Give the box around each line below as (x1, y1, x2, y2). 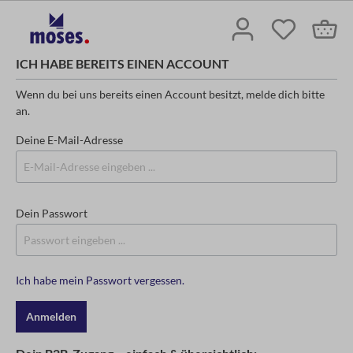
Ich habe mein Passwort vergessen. (16, 273, 184, 288)
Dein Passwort (16, 206, 87, 221)
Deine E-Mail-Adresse (16, 133, 123, 147)
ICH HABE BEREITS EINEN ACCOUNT (16, 56, 229, 72)
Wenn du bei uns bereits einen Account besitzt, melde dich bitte (16, 87, 325, 102)
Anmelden (26, 310, 76, 324)
